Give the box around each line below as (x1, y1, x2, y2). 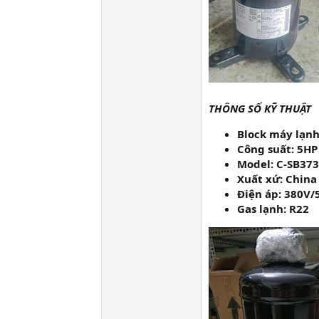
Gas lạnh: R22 (237, 202, 309, 216)
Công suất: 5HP (237, 142, 318, 157)
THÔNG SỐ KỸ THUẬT (209, 101, 311, 116)
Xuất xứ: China (237, 172, 317, 187)
